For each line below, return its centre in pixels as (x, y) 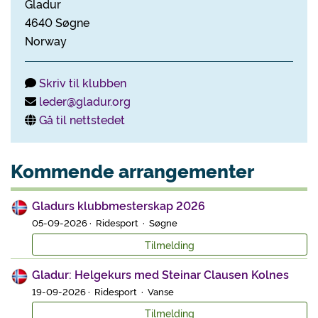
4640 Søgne (57, 22)
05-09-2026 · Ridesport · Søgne (105, 223)
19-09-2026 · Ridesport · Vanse (103, 291)
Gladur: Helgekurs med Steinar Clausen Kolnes (160, 274)
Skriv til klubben (83, 82)
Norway (46, 40)
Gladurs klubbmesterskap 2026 (119, 205)
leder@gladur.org (85, 101)
